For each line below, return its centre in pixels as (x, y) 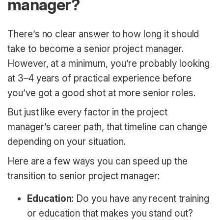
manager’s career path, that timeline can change (108, 127)
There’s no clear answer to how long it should (103, 34)
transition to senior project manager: (83, 176)
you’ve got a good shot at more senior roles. (101, 93)
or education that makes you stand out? (110, 213)
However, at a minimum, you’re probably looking (109, 63)
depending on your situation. (67, 142)
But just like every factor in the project (87, 112)
